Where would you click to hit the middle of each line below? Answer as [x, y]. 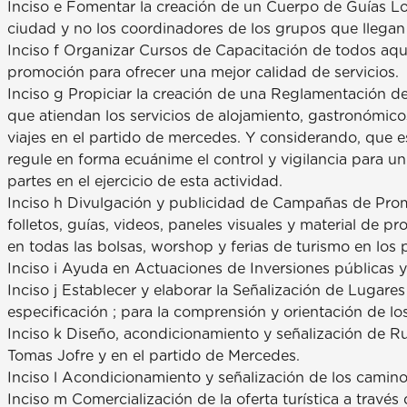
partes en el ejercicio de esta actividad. [145, 181]
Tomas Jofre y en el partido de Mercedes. [154, 356]
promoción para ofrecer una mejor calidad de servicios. [203, 72]
